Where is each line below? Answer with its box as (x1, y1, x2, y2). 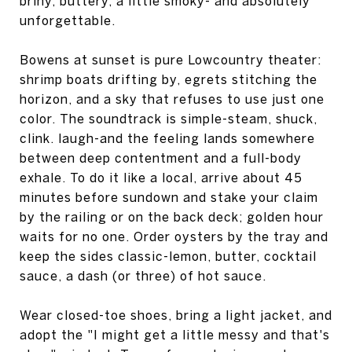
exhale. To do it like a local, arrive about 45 (20, 170, 302, 185)
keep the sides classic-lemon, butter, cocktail (20, 248, 317, 263)
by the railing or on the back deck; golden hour (20, 209, 324, 224)
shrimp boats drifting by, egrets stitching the (20, 71, 317, 86)
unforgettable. (20, 13, 115, 27)
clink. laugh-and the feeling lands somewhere (20, 130, 315, 145)
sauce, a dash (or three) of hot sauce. (20, 268, 266, 283)
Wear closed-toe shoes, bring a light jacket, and (20, 307, 332, 322)
